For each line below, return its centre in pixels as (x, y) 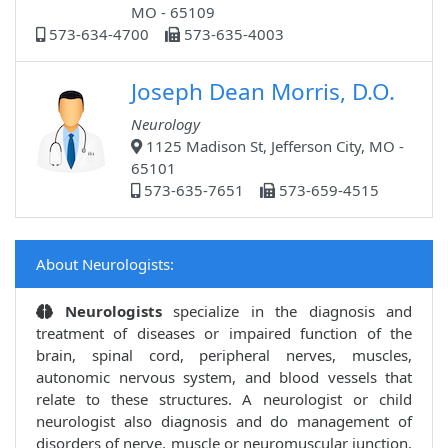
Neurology (165, 124)
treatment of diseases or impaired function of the (224, 333)
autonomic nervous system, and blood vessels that (224, 377)
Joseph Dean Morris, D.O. (263, 92)
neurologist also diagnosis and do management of (224, 421)
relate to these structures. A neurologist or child (224, 399)
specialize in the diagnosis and (292, 311)
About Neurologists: (105, 264)
